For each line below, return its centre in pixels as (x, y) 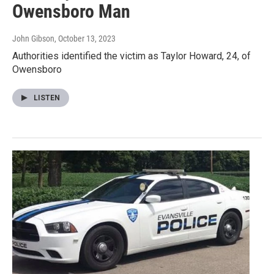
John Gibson (33, 39)
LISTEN (47, 98)
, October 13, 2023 (85, 39)
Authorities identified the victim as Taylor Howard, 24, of (131, 56)
